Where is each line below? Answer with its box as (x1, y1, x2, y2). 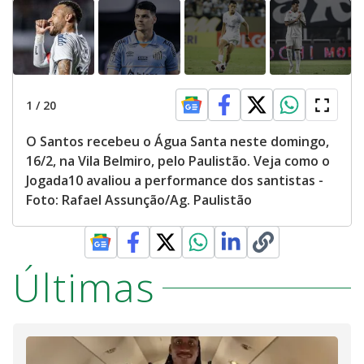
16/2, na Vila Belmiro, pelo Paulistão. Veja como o (26, 152, 330, 170)
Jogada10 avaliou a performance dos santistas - (26, 171, 323, 189)
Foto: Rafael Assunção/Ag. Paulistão (26, 191, 252, 209)
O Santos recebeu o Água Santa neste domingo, (26, 132, 329, 150)
